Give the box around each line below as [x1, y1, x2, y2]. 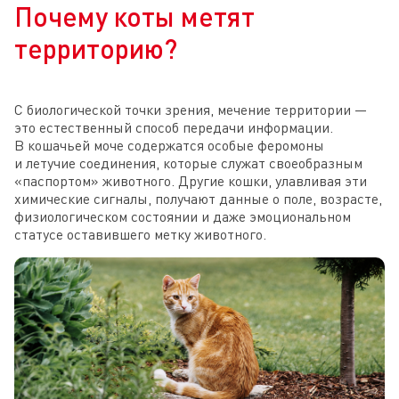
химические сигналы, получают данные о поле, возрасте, [14, 189, 382, 208]
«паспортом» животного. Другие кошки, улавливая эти [14, 171, 367, 190]
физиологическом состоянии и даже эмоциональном [14, 207, 351, 225]
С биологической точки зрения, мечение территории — [14, 100, 367, 118]
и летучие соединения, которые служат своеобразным [14, 153, 362, 172]
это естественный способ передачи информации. [14, 118, 333, 136]
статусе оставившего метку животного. [14, 224, 266, 243]
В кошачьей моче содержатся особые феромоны [14, 135, 324, 154]
